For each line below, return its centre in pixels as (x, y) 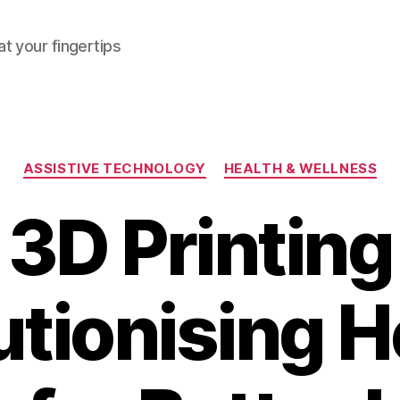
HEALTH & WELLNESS (300, 168)
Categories (239, 160)
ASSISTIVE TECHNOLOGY (114, 168)
